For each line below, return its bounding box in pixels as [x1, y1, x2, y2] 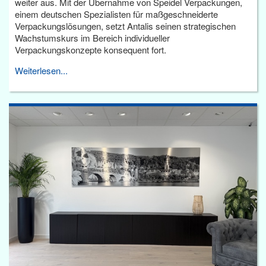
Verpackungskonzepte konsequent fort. [15, 43, 166, 56]
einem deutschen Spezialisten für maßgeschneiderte [15, 7, 218, 20]
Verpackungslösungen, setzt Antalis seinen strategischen [15, 19, 236, 32]
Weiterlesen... [15, 64, 68, 77]
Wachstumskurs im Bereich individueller [15, 31, 170, 44]
